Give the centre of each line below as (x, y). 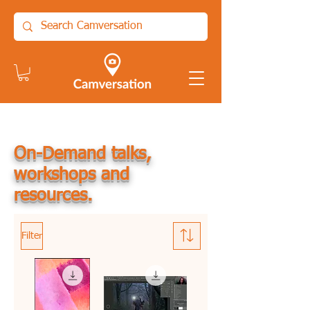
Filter (32, 236)
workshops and (72, 175)
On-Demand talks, (83, 154)
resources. (53, 196)
